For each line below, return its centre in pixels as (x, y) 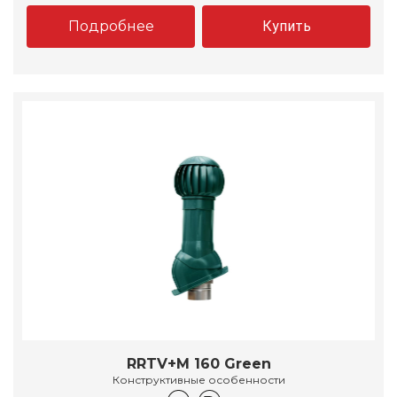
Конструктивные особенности (198, 380)
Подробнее (111, 27)
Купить (286, 27)
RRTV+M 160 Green (198, 364)
